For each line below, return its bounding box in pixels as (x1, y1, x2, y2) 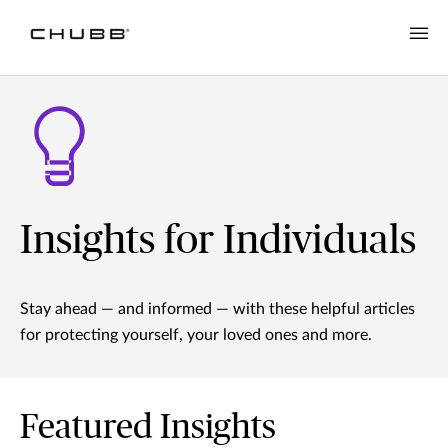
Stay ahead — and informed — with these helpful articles (20, 301, 415, 318)
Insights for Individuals (20, 221, 416, 262)
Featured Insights (20, 411, 276, 446)
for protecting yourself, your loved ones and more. (20, 327, 372, 344)
